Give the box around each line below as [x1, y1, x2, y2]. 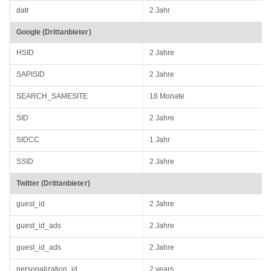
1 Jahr [149, 135, 171, 145]
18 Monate [149, 92, 185, 101]
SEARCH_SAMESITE [16, 92, 88, 101]
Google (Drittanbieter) [16, 28, 91, 37]
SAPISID [16, 70, 45, 79]
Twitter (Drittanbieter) [16, 179, 90, 188]
